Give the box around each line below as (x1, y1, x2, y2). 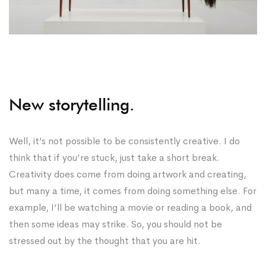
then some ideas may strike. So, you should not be (9, 217, 222, 230)
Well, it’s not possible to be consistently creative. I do (9, 134, 240, 147)
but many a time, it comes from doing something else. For (9, 184, 256, 197)
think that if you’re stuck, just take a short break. (9, 151, 220, 164)
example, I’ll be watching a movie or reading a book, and (9, 201, 252, 214)
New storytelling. (9, 94, 134, 115)
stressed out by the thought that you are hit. (9, 234, 201, 247)
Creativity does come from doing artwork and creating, (9, 167, 246, 180)
